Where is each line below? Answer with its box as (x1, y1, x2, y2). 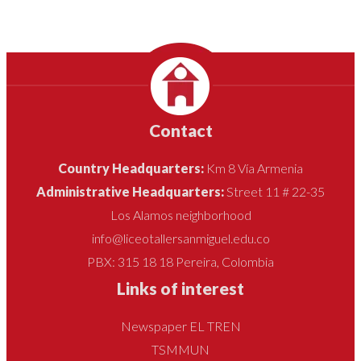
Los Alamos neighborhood (110, 207, 251, 223)
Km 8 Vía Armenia (206, 160, 303, 176)
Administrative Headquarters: (36, 184, 224, 200)
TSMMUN (151, 342, 210, 358)
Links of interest (117, 278, 244, 299)
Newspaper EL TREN (120, 318, 241, 334)
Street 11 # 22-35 (224, 184, 325, 200)
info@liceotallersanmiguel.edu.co (91, 230, 270, 247)
